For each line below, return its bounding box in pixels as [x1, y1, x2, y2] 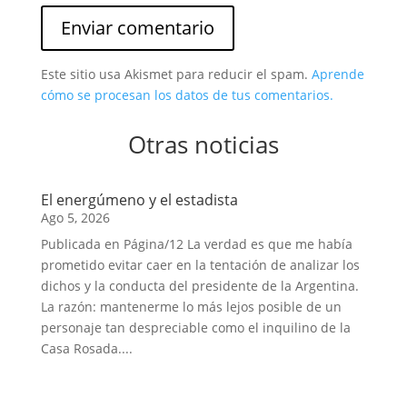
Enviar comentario [60, 15, 214, 40]
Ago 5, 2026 [40, 209, 110, 226]
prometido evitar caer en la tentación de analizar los [40, 256, 360, 273]
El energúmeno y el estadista [40, 190, 238, 210]
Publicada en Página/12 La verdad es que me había [40, 235, 352, 253]
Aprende [311, 65, 364, 83]
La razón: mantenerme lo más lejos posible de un [40, 298, 342, 315]
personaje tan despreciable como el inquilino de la [40, 319, 351, 336]
